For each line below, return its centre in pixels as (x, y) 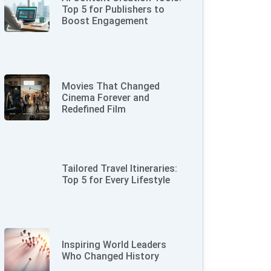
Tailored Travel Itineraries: (120, 168)
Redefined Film (94, 109)
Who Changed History (111, 256)
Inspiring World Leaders (114, 245)
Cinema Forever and (106, 97)
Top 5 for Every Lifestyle (116, 180)
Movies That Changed (111, 86)
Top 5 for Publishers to (113, 10)
